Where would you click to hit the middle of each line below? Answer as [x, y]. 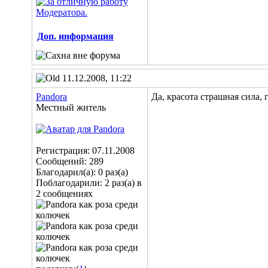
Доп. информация [75, 36]
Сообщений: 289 [70, 161]
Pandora [51, 97]
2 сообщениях [64, 194]
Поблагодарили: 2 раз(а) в [89, 183]
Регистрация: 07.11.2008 [85, 150]
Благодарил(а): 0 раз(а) [82, 172]
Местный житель [71, 107]
